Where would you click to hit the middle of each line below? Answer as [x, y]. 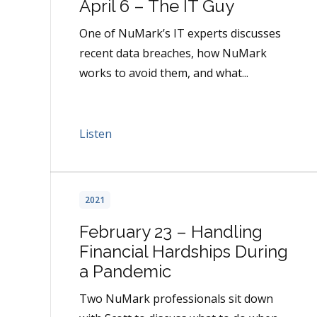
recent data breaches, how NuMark [173, 53]
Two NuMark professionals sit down [176, 299]
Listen [96, 134]
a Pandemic [125, 272]
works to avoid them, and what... [164, 73]
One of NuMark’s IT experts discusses [180, 34]
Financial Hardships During [184, 252]
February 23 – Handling [171, 232]
